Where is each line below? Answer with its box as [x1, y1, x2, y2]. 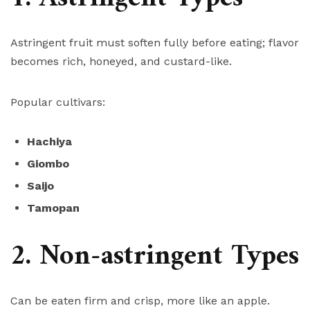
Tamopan [27, 201, 80, 215]
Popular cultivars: [10, 95, 105, 109]
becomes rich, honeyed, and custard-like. [10, 55, 232, 69]
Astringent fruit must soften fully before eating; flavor [10, 36, 299, 50]
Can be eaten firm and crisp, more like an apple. [10, 294, 270, 308]
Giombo [27, 157, 69, 171]
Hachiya [27, 135, 72, 149]
